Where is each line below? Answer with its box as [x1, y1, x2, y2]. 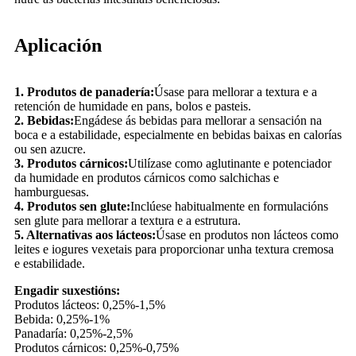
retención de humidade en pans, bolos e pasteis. [14, 99, 251, 114]
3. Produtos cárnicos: [14, 157, 128, 171]
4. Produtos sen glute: [14, 199, 130, 214]
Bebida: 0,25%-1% [14, 312, 110, 327]
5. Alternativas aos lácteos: [14, 228, 156, 242]
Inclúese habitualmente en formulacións [130, 199, 328, 214]
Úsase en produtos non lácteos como [156, 228, 339, 242]
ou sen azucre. [14, 142, 86, 157]
